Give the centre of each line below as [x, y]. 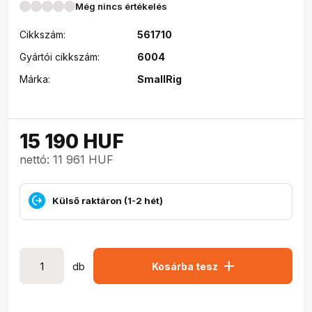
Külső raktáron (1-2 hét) [108, 200]
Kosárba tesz [185, 266]
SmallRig [159, 79]
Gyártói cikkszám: [60, 57]
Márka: [35, 79]
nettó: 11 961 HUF [67, 159]
